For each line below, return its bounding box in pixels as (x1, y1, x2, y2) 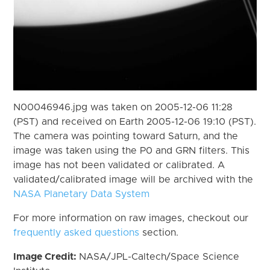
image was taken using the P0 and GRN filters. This (13, 145, 250, 155)
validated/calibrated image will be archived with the (13, 174, 254, 184)
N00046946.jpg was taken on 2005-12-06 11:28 (13, 102, 233, 112)
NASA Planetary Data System (13, 189, 150, 199)
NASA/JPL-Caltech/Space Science (79, 251, 240, 262)
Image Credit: (13, 251, 80, 262)
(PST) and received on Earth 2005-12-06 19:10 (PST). (13, 116, 257, 127)
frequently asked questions (13, 227, 140, 237)
